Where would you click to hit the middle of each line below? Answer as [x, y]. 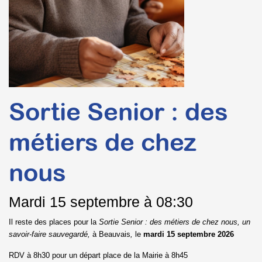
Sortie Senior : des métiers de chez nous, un [175, 222]
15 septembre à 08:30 [119, 202]
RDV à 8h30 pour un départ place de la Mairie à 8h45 [98, 256]
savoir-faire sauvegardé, [51, 235]
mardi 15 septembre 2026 [187, 235]
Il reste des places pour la [54, 222]
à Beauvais [111, 235]
